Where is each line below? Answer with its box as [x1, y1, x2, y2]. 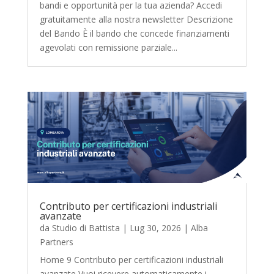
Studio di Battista [51, 222, 120, 234]
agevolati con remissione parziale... [39, 41, 177, 53]
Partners [39, 236, 73, 248]
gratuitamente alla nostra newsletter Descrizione [39, 13, 233, 25]
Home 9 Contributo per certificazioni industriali [39, 254, 223, 266]
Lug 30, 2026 [129, 222, 181, 234]
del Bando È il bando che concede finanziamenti [39, 27, 229, 39]
